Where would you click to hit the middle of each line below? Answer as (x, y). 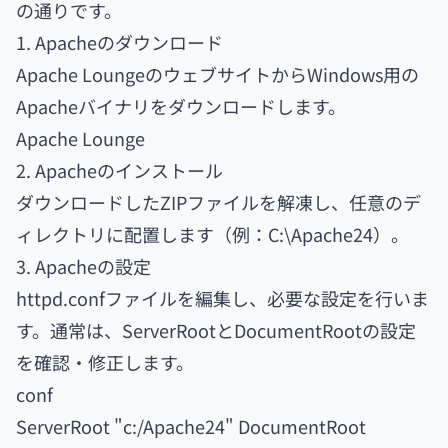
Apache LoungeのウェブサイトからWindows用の (217, 74)
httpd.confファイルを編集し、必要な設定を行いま (222, 298)
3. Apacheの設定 (83, 266)
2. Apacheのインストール (119, 170)
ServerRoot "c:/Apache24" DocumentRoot (191, 426)
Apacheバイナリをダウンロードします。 (181, 106)
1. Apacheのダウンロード (119, 42)
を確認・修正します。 (105, 362)
